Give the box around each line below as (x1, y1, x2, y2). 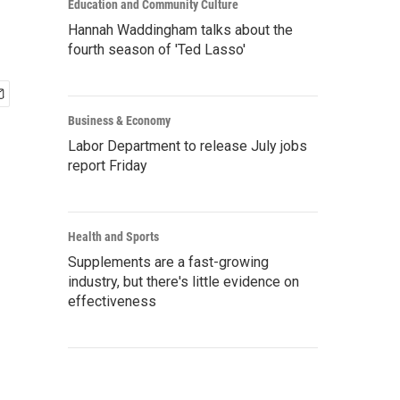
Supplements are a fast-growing (68, 254, 269, 271)
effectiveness (68, 293, 156, 310)
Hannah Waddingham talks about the (68, 21, 293, 38)
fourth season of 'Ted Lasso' (68, 41, 246, 58)
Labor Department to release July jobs (68, 137, 307, 154)
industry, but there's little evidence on (68, 273, 299, 290)
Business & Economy (68, 113, 171, 128)
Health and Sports (68, 229, 159, 244)
